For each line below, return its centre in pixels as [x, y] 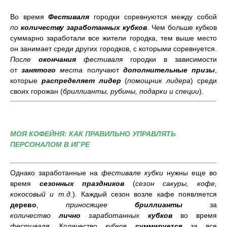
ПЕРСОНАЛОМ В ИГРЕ [50, 144]
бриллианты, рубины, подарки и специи [131, 91]
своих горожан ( [36, 91]
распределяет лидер [81, 81]
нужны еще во [190, 173]
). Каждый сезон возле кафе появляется [145, 194]
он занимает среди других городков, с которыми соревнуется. [113, 49]
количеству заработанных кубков [84, 27]
